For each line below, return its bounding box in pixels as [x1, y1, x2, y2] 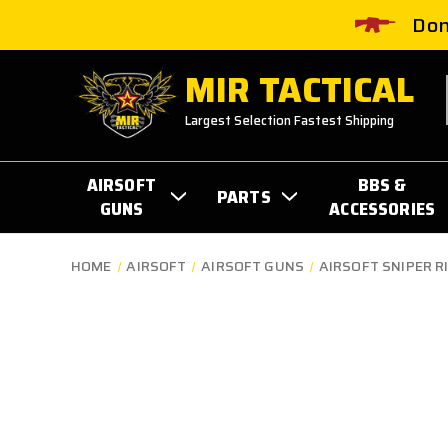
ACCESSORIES [329, 194, 436, 223]
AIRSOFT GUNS [201, 254, 305, 277]
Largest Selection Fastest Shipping [185, 110, 395, 131]
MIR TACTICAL [185, 63, 415, 117]
